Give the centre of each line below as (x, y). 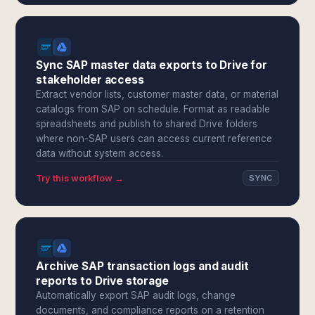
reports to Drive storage (102, 281)
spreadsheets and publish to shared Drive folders (147, 124)
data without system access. (100, 153)
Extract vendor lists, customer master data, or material (157, 94)
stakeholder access (90, 80)
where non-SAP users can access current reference (154, 139)
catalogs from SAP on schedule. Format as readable (153, 109)
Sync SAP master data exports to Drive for (152, 65)
